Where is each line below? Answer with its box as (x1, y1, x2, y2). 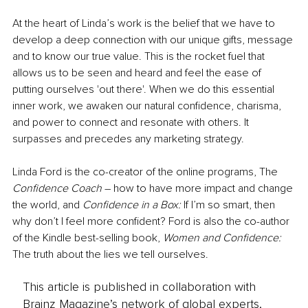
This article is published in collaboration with (22, 278, 256, 294)
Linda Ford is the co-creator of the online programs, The (12, 165, 278, 179)
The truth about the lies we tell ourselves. (12, 247, 208, 262)
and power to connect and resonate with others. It (12, 115, 252, 130)
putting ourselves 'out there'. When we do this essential (12, 82, 277, 97)
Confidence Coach (12, 181, 104, 196)
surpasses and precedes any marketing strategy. (12, 132, 244, 146)
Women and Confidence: (163, 231, 281, 245)
